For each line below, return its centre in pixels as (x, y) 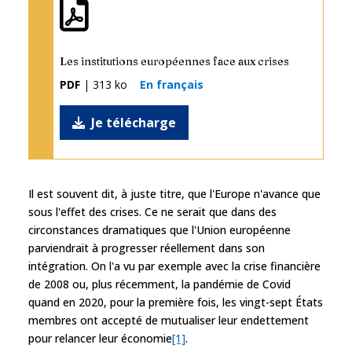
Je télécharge (134, 122)
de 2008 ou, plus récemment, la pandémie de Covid (159, 284)
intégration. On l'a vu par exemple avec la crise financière (174, 266)
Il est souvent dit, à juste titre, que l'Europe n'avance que (174, 193)
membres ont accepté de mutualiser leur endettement (169, 320)
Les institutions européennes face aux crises (174, 61)
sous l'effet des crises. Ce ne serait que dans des (152, 211)
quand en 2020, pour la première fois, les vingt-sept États (176, 302)
